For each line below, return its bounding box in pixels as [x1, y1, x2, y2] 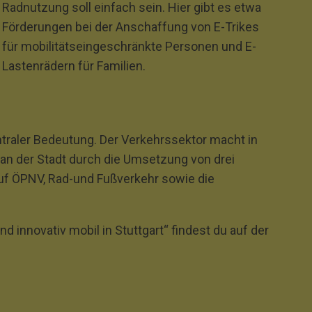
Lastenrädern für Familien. [1, 58, 146, 73]
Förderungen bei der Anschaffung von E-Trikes [1, 19, 259, 34]
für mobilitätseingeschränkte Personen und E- [1, 39, 256, 54]
